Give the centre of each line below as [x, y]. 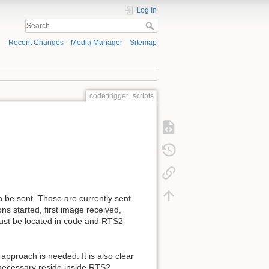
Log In [147, 10]
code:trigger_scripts [121, 96]
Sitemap [143, 43]
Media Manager [96, 43]
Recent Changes [36, 43]
